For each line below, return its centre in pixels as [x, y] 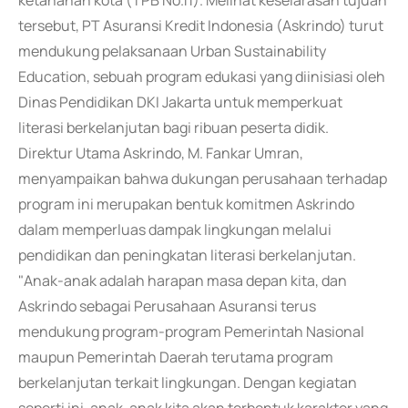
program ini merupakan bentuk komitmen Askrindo [186, 204]
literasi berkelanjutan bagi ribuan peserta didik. [173, 127]
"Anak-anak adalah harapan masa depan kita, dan [183, 280]
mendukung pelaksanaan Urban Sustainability [172, 51]
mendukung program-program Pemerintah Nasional [191, 331]
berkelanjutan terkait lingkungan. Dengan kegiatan [188, 382]
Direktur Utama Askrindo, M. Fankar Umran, [161, 153]
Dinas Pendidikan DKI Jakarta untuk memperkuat [180, 102]
